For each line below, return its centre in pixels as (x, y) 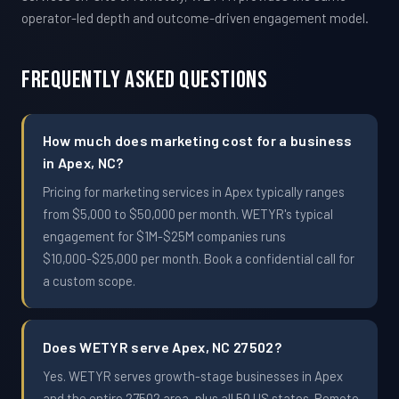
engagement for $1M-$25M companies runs (164, 236)
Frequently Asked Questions (145, 80)
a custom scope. (89, 281)
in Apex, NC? (83, 163)
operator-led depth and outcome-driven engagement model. (195, 18)
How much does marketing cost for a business (197, 141)
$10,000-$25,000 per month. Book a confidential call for (198, 259)
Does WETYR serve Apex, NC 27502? (162, 346)
